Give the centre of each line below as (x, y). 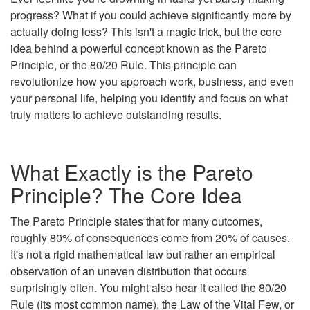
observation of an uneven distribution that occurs (129, 271)
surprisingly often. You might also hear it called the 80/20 (148, 287)
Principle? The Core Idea (126, 194)
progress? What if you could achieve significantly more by (151, 15)
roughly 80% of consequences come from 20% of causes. (150, 237)
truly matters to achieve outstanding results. (116, 114)
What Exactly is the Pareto (132, 172)
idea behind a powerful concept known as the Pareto (139, 48)
